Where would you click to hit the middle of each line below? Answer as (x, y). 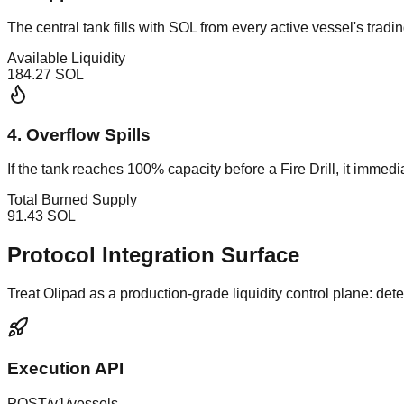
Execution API (65, 368)
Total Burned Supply (72, 200)
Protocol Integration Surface (153, 255)
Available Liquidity (66, 58)
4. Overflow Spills (79, 134)
